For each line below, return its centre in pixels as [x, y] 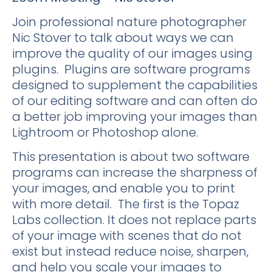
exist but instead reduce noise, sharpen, [130, 252]
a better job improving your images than [135, 116]
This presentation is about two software [131, 157]
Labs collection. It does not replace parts [134, 220]
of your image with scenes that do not [127, 236]
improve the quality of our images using [132, 53]
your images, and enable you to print [124, 189]
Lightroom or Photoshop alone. [105, 132]
